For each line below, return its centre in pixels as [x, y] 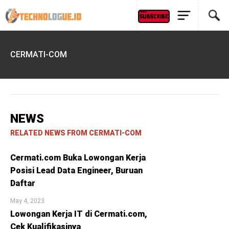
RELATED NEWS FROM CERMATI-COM [76, 133]
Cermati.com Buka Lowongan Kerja [78, 158]
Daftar [23, 183]
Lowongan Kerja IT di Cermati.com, [79, 214]
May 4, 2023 [27, 201]
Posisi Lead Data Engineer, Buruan [76, 170]
